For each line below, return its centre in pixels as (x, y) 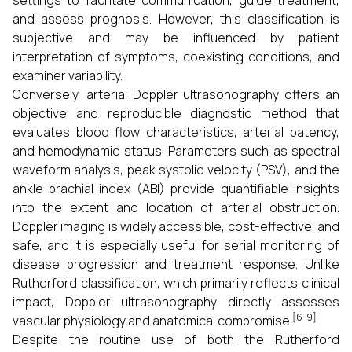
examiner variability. (68, 75)
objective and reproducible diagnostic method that (176, 113)
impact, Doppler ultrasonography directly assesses (176, 302)
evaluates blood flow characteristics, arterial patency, (176, 132)
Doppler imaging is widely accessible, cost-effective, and (176, 226)
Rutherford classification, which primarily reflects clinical (176, 283)
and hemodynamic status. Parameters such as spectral (176, 151)
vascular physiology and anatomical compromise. (152, 321)
